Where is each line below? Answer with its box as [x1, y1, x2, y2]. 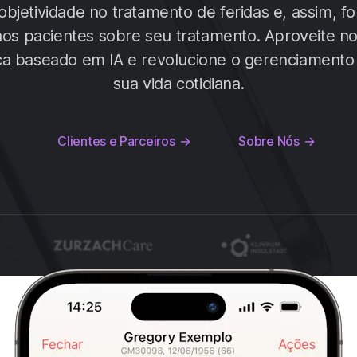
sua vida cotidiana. [112, 74, 245, 93]
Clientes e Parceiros [57, 133, 175, 149]
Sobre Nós [238, 133, 300, 149]
